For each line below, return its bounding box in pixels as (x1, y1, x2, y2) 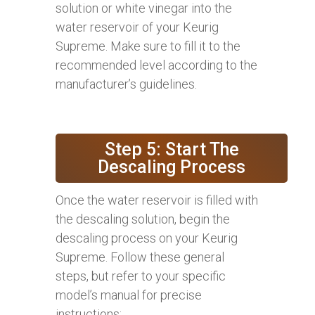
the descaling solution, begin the (56, 211, 230, 226)
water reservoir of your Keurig (56, 19, 219, 34)
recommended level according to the (56, 57, 257, 72)
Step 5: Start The (104, 139, 239, 160)
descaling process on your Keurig (56, 230, 238, 245)
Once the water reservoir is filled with (56, 192, 258, 207)
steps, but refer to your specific (56, 268, 226, 283)
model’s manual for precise (56, 287, 202, 302)
